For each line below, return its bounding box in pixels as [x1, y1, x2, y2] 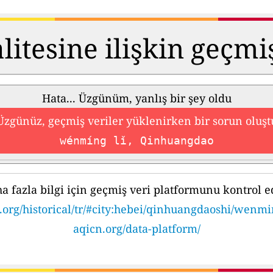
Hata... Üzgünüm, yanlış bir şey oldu [41, 91, 232, 106]
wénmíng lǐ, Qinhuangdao [59, 134, 214, 147]
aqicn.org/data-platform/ [73, 221, 200, 236]
